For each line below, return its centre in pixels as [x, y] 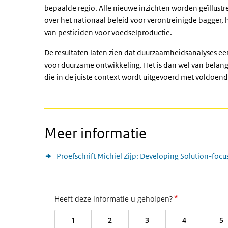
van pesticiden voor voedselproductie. [109, 32]
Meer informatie [95, 133]
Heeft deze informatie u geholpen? [113, 199]
